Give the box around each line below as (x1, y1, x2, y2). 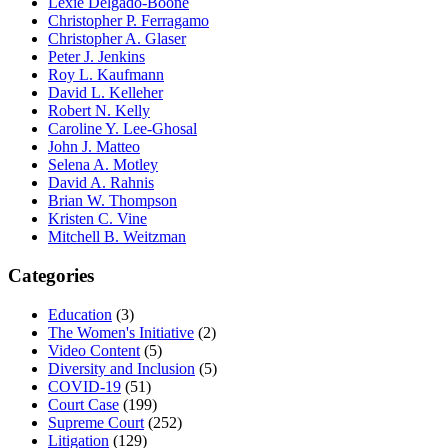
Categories (8, 264, 94, 286)
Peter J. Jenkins (48, 48, 145, 66)
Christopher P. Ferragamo (48, 12, 209, 30)
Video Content (48, 341, 140, 359)
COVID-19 (48, 377, 121, 395)
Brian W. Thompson (48, 192, 177, 210)
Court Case (48, 395, 119, 413)
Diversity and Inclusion (48, 359, 195, 377)
